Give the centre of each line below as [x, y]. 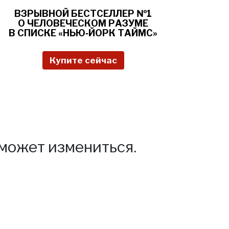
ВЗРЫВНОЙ [43, 13]
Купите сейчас [83, 60]
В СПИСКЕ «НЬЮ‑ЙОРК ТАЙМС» [83, 33]
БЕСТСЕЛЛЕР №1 [111, 13]
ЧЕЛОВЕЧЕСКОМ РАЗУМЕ [88, 23]
